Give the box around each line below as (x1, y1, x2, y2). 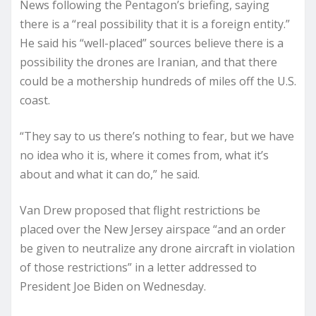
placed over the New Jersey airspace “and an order (20, 221, 286, 237)
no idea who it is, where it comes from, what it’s (20, 147, 269, 163)
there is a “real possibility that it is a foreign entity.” (20, 16, 290, 32)
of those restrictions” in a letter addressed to (20, 260, 257, 275)
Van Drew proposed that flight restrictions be (20, 202, 260, 218)
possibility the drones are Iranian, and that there (20, 54, 277, 70)
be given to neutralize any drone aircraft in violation (20, 241, 295, 256)
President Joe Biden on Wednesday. (20, 279, 206, 294)
